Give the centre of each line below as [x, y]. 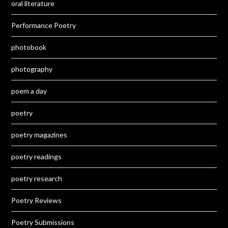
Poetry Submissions [43, 222]
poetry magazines [39, 135]
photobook [29, 47]
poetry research [37, 179]
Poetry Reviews [37, 201]
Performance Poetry [44, 25]
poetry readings [37, 157]
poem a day [29, 91]
